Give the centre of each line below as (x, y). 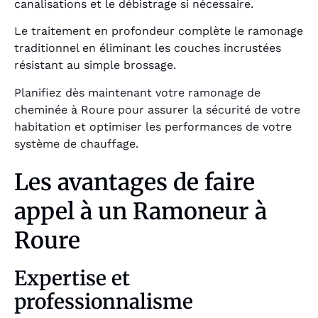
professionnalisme (104, 301)
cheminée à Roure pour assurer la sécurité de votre (157, 109)
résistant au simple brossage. (95, 65)
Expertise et (72, 278)
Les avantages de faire (135, 182)
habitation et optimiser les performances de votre (153, 126)
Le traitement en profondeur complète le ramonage (159, 31)
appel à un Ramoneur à (141, 211)
